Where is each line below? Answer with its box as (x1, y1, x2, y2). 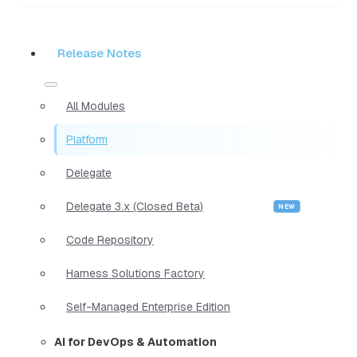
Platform (66, 131, 108, 147)
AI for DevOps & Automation (54, 334, 217, 349)
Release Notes (57, 45, 141, 61)
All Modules (66, 98, 125, 113)
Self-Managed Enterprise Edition (66, 299, 230, 314)
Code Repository (66, 232, 154, 247)
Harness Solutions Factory (66, 265, 205, 280)
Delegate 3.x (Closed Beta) (66, 198, 203, 214)
